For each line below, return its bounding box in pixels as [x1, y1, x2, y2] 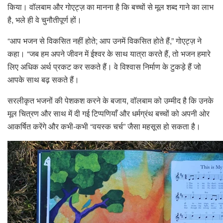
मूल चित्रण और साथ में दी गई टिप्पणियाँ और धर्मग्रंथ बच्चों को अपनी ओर [7, 108, 210, 119]
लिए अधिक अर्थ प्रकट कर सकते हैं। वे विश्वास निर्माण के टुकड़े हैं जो [7, 61, 201, 73]
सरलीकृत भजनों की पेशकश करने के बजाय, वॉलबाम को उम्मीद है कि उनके [7, 95, 214, 107]
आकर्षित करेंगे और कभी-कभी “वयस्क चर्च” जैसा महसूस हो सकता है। [7, 120, 201, 132]
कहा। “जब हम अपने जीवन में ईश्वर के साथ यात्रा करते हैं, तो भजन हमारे [7, 48, 211, 60]
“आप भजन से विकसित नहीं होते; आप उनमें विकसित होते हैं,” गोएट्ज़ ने [7, 35, 202, 47]
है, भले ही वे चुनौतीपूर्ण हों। [7, 14, 82, 26]
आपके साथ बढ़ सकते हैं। [7, 74, 79, 86]
